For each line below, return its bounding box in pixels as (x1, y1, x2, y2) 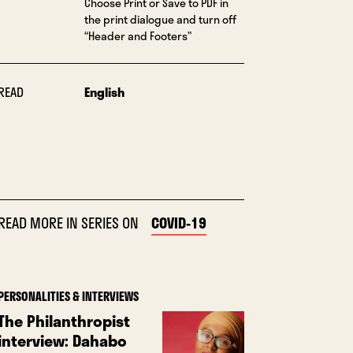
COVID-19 (150, 211, 206, 234)
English (84, 81, 124, 102)
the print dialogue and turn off (84, 10, 236, 28)
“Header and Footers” (84, 27, 191, 44)
